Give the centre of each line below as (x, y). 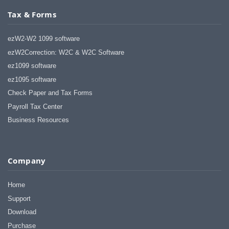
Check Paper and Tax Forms (50, 93)
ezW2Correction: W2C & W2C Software (66, 52)
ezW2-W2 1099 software (44, 39)
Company (27, 161)
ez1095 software (32, 79)
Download (22, 212)
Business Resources (38, 120)
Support (19, 198)
